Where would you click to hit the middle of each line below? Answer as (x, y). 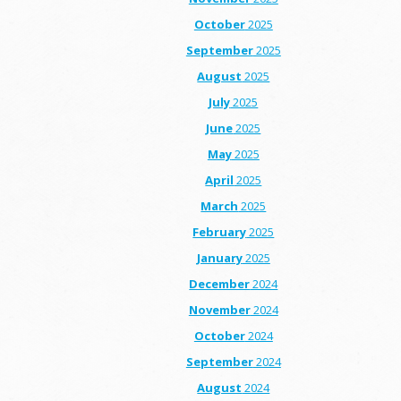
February (220, 231)
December (220, 283)
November (219, 309)
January (219, 257)
